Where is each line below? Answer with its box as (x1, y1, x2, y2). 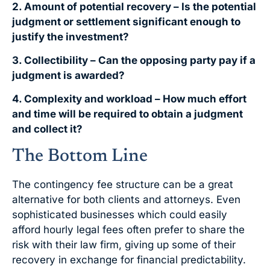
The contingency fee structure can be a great (12, 178, 233, 190)
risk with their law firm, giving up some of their (12, 238, 236, 251)
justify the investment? (12, 30, 129, 43)
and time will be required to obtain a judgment (12, 108, 243, 121)
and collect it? (12, 123, 83, 136)
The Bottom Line (12, 147, 148, 166)
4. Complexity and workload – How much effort (12, 93, 246, 105)
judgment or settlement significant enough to (12, 15, 240, 28)
